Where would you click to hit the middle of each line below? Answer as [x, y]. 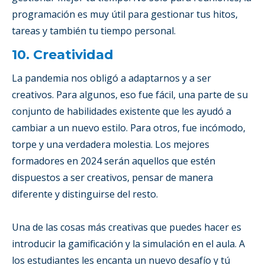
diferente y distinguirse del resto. [85, 194]
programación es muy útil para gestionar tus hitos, [125, 14]
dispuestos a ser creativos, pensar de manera [112, 177]
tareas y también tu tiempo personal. [94, 30]
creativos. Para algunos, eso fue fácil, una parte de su [130, 94]
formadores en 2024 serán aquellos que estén [114, 161]
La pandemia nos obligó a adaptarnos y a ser [112, 78]
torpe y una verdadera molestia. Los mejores [111, 144]
